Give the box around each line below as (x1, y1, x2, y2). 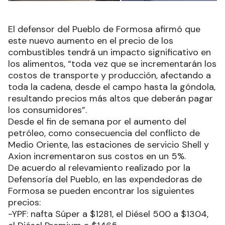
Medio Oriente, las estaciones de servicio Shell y (8, 138, 209, 151)
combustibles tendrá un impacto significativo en (8, 46, 211, 58)
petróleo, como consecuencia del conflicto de (8, 127, 200, 139)
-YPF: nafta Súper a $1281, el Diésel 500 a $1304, (8, 207, 208, 220)
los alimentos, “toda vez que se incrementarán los (8, 57, 216, 70)
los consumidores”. (8, 103, 87, 116)
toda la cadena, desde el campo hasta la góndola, (8, 80, 215, 93)
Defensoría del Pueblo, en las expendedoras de (8, 173, 202, 185)
